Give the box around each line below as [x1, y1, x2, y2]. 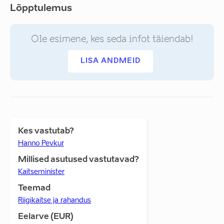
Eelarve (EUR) [18, 213, 73, 221]
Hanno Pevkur [18, 140, 64, 147]
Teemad [18, 184, 50, 192]
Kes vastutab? [18, 127, 74, 135]
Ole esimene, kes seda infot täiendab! [30, 33, 193, 44]
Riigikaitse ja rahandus [18, 197, 91, 204]
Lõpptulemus [10, 4, 72, 13]
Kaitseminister [18, 168, 64, 175]
